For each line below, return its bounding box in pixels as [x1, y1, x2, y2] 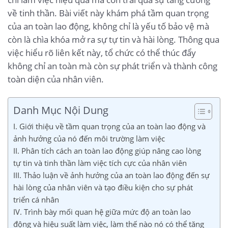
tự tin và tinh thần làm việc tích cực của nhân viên [13, 157, 187, 168]
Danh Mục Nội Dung [13, 102, 108, 117]
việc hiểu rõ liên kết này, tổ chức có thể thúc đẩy [8, 46, 196, 59]
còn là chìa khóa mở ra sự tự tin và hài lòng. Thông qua [8, 33, 219, 45]
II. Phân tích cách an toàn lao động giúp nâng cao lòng [13, 145, 201, 156]
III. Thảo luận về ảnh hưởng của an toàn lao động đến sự [13, 169, 210, 180]
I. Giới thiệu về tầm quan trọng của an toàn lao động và [13, 121, 206, 131]
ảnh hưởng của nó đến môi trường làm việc [13, 133, 165, 144]
